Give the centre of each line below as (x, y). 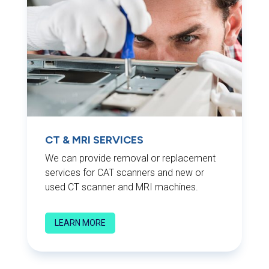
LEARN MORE (80, 222)
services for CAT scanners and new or (124, 172)
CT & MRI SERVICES (94, 140)
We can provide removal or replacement (130, 158)
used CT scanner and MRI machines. (121, 187)
